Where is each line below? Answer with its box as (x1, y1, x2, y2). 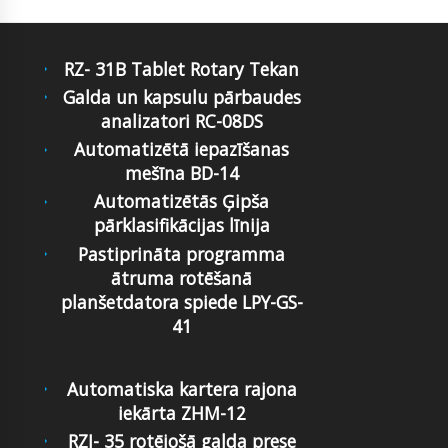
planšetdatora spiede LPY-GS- (60, 289, 303, 314)
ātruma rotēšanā (111, 265, 253, 290)
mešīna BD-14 (124, 161, 239, 186)
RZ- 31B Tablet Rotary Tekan (64, 56, 300, 81)
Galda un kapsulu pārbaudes (62, 84, 301, 109)
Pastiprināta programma (78, 241, 286, 266)
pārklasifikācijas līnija (93, 213, 270, 238)
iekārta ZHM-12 (117, 400, 246, 425)
